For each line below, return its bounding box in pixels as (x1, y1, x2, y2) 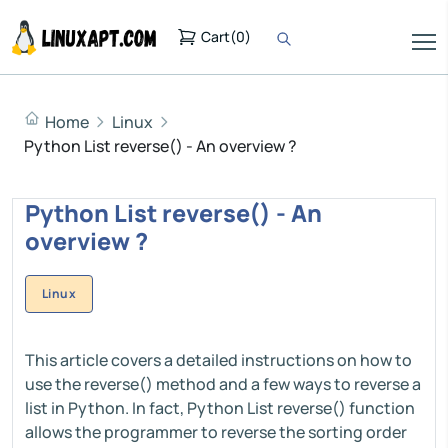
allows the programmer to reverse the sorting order (25, 421, 407, 443)
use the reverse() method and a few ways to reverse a (25, 373, 421, 395)
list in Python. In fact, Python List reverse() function (25, 397, 415, 419)
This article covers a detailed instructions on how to (25, 349, 412, 371)
